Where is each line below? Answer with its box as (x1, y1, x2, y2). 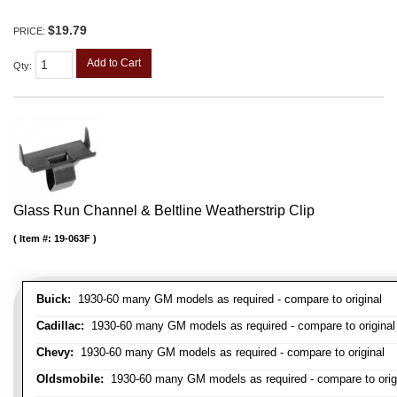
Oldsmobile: (36, 371, 104, 385)
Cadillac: (36, 318, 84, 332)
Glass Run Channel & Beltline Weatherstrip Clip (13, 202, 315, 218)
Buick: (36, 292, 71, 306)
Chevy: (36, 345, 74, 359)
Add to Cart (87, 56, 141, 69)
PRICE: (13, 25, 48, 36)
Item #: (19, 232, 54, 244)
